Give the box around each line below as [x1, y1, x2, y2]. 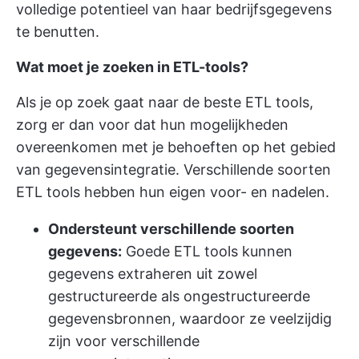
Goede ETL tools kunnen [122, 243, 292, 260]
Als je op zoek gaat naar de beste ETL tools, [16, 94, 313, 111]
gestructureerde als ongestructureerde [48, 288, 310, 305]
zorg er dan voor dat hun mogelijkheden [16, 116, 288, 133]
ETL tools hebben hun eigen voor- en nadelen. [16, 184, 329, 200]
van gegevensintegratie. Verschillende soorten [16, 161, 331, 178]
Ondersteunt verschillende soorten [48, 220, 294, 237]
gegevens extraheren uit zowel [48, 265, 257, 282]
